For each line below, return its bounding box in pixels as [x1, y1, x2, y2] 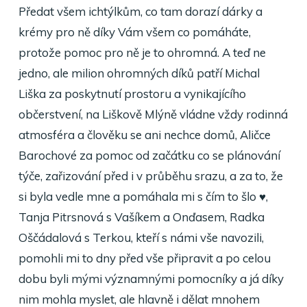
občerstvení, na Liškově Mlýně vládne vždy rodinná [18, 107, 288, 121]
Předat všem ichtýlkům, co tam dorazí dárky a [18, 4, 262, 19]
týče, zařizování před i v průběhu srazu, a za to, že [18, 169, 283, 183]
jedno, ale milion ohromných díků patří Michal [18, 66, 260, 80]
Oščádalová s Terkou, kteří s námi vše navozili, [18, 230, 264, 245]
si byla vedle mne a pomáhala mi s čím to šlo [18, 189, 259, 204]
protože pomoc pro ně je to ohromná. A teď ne [18, 45, 266, 60]
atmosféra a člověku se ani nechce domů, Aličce [18, 127, 271, 142]
